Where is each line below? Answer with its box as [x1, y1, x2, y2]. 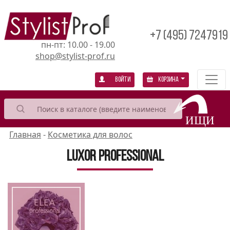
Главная [9, 129, 41, 141]
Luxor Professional [66, 149, 164, 165]
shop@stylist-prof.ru [35, 50, 115, 62]
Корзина [158, 76, 179, 84]
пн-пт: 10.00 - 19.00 [41, 39, 115, 50]
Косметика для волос [47, 129, 132, 141]
